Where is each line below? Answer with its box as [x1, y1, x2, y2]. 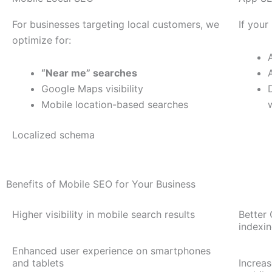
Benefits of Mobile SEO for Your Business [6, 178, 195, 191]
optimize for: [12, 34, 71, 47]
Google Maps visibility [41, 83, 143, 95]
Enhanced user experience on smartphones [12, 245, 211, 257]
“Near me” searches [41, 67, 137, 80]
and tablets [12, 257, 64, 270]
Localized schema [12, 129, 95, 141]
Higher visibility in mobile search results [12, 208, 195, 221]
